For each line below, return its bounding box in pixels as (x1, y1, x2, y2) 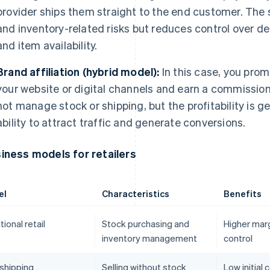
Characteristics (101, 187, 169, 200)
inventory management (101, 232, 197, 245)
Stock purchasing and (101, 218, 189, 230)
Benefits (224, 187, 262, 200)
